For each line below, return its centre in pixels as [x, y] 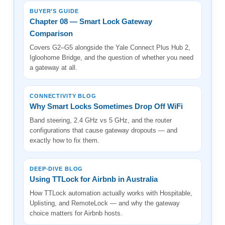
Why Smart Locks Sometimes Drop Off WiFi [106, 106]
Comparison [51, 33]
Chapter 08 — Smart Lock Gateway [91, 21]
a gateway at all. [53, 67]
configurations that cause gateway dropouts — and [103, 130]
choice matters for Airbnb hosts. [76, 213]
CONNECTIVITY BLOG [63, 96]
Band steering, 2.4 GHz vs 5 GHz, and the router [101, 120]
